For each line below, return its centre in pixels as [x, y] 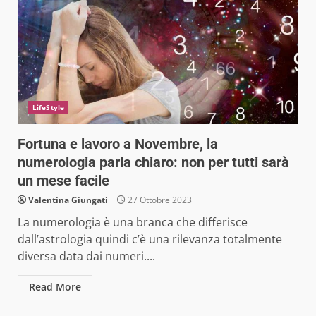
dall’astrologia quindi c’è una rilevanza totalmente [150, 239]
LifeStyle [48, 107]
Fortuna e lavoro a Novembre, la [118, 144]
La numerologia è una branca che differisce [133, 222]
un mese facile [63, 180]
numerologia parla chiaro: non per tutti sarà [153, 162]
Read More [55, 286]
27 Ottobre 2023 [159, 200]
